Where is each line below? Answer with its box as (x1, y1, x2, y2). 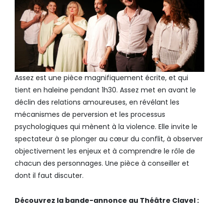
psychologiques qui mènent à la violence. (15, 122, 158, 132)
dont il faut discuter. (15, 171, 84, 181)
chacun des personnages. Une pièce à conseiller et (15, 158, 189, 169)
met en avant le (141, 85, 196, 95)
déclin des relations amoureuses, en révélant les (15, 97, 179, 108)
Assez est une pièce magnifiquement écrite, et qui (15, 73, 188, 83)
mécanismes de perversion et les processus (15, 109, 165, 120)
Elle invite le (158, 122, 197, 132)
